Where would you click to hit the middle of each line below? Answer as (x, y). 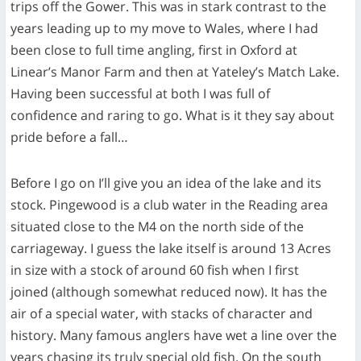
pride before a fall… (70, 137)
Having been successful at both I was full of (141, 93)
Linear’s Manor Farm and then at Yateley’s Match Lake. (175, 71)
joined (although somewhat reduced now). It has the (169, 291)
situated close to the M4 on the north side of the (158, 226)
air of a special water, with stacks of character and (162, 313)
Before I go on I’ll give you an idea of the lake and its (166, 183)
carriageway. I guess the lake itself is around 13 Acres (171, 248)
